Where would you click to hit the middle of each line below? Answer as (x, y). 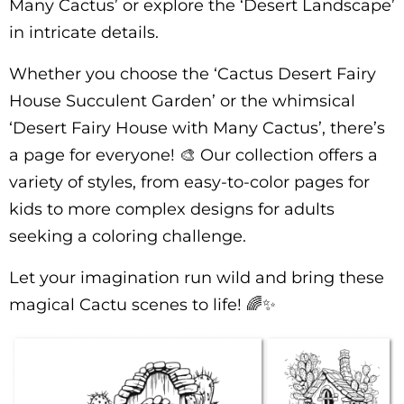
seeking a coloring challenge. (128, 236)
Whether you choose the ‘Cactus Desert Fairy (193, 74)
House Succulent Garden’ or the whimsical (182, 101)
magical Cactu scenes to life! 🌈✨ (142, 305)
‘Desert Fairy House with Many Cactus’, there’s (197, 128)
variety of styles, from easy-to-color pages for (189, 182)
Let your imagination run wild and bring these (197, 278)
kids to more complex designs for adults (172, 209)
